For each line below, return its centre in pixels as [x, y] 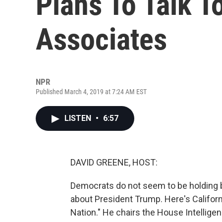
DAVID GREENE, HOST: [114, 162]
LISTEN [79, 118]
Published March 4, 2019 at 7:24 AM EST [91, 92]
